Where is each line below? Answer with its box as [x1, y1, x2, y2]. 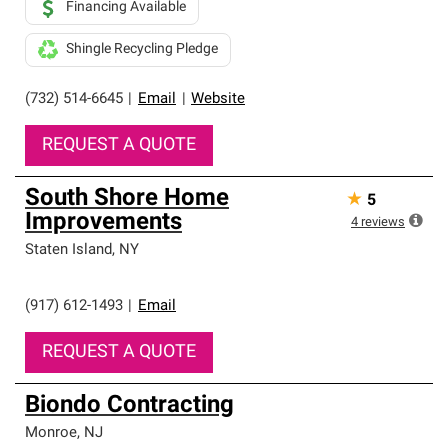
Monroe [25, 426, 77, 441]
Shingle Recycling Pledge [66, 42, 218, 57]
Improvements [25, 211, 182, 235]
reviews [361, 216, 405, 229]
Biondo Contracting [25, 394, 234, 418]
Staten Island [25, 243, 112, 258]
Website [191, 92, 245, 107]
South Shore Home [25, 187, 229, 211]
